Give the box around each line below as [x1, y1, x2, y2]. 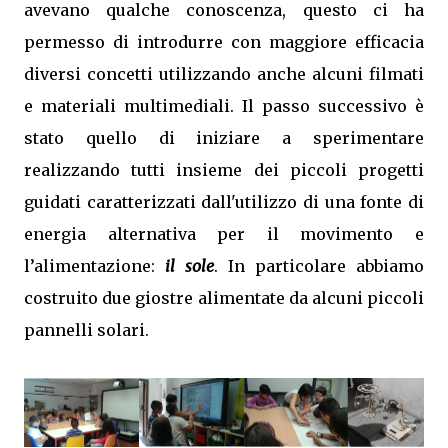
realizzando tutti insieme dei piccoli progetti [24, 159, 424, 180]
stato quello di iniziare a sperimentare [24, 127, 424, 148]
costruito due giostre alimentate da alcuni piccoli [24, 287, 424, 308]
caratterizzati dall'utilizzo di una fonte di [86, 191, 425, 212]
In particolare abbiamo [228, 255, 424, 276]
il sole [155, 255, 214, 276]
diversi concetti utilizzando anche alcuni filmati [24, 63, 424, 84]
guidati [24, 191, 87, 212]
